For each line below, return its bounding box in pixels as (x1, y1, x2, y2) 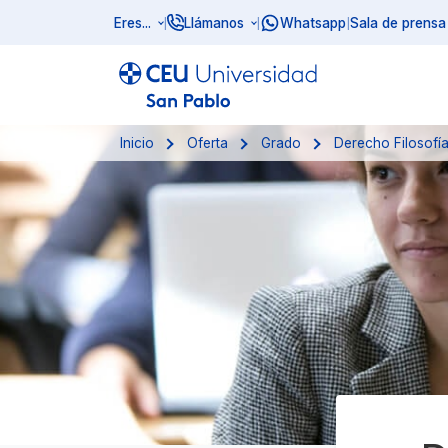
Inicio (120, 135, 155, 151)
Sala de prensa (350, 14, 446, 31)
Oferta (187, 135, 229, 151)
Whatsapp (280, 14, 346, 31)
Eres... (114, 14, 151, 31)
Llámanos (184, 14, 244, 31)
